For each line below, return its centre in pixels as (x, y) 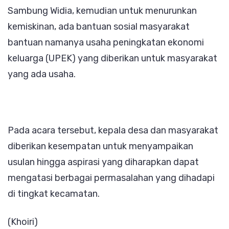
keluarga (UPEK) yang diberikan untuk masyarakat (112, 58)
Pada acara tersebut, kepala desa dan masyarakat (113, 130)
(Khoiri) (23, 222)
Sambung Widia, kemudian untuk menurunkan (102, 10)
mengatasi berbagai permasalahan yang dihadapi (111, 178)
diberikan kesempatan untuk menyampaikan (100, 146)
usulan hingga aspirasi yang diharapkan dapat (103, 162)
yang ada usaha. (42, 74)
